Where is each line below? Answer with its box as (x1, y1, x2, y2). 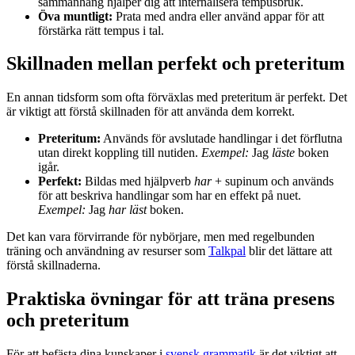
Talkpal (208, 244, 246, 258)
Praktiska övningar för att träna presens (6, 288, 334, 310)
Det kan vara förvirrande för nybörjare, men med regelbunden (6, 230, 315, 244)
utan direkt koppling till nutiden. (38, 146, 201, 160)
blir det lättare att (246, 244, 332, 258)
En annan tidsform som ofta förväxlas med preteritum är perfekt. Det (6, 90, 347, 105)
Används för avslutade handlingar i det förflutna (101, 132, 342, 146)
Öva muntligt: (38, 9, 113, 23)
